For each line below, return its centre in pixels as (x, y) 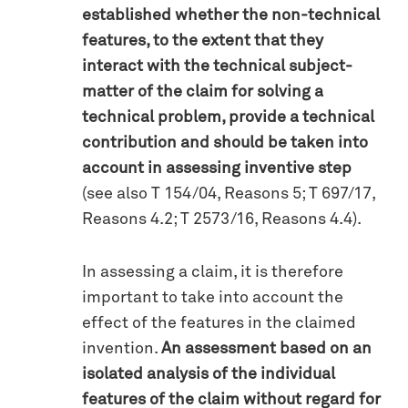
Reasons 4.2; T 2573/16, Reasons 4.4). (222, 219)
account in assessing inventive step (217, 168)
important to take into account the (213, 297)
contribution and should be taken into (225, 143)
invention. (122, 348)
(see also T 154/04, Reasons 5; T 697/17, (229, 194)
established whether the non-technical (231, 15)
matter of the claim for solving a (203, 92)
